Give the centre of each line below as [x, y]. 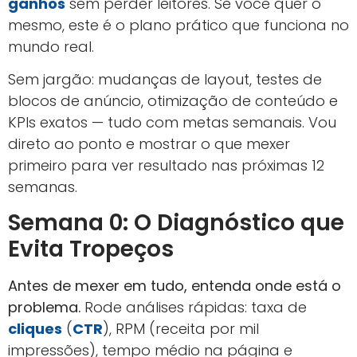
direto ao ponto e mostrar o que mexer [149, 144]
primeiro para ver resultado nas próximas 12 [166, 166]
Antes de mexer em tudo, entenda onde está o [175, 285]
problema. [44, 307]
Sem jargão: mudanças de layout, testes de [165, 80]
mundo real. [51, 47]
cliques [35, 328]
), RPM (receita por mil [181, 328]
